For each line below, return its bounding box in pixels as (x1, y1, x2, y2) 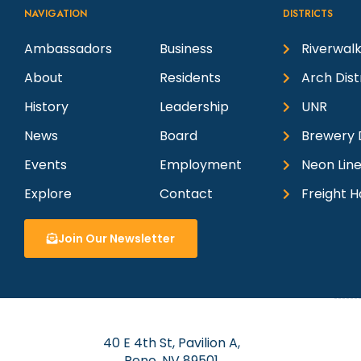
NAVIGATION (24, 6, 87, 21)
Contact (160, 184, 214, 203)
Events (24, 155, 67, 174)
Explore (24, 184, 72, 203)
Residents (160, 68, 222, 87)
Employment (160, 155, 243, 174)
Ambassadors (24, 39, 112, 58)
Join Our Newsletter (58, 230, 175, 247)
